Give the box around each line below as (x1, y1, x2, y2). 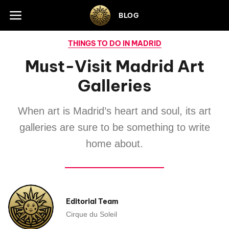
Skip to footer (2, 6, 66, 18)
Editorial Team (66, 196, 119, 206)
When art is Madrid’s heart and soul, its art (18, 105, 211, 117)
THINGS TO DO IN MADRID (67, 39, 162, 48)
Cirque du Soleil (66, 210, 117, 218)
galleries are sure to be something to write (19, 122, 210, 133)
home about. (86, 138, 143, 149)
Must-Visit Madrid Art (25, 56, 204, 76)
